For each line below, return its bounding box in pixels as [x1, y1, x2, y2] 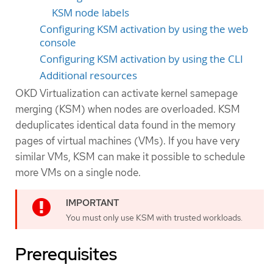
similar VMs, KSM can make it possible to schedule [15, 149, 245, 163]
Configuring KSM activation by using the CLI [40, 52, 243, 66]
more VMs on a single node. [15, 165, 141, 179]
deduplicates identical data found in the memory [15, 118, 235, 132]
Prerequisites [15, 242, 117, 266]
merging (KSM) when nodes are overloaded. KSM [15, 102, 240, 116]
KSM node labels [52, 5, 129, 19]
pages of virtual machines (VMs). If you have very [15, 133, 239, 147]
